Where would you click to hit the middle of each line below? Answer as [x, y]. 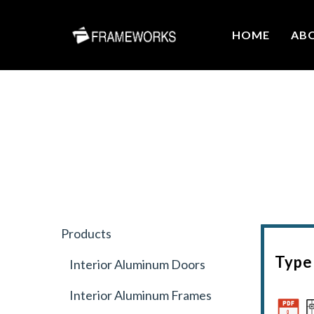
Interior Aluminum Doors [134, 264]
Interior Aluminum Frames [137, 295]
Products [87, 233]
